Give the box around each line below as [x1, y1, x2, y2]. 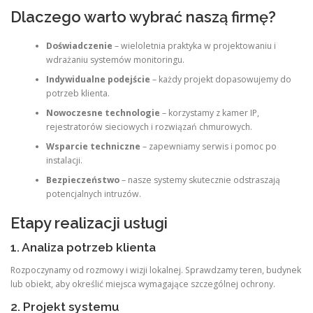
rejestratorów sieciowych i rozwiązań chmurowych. [45, 120, 252, 133]
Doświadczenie [45, 39, 112, 52]
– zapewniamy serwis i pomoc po [140, 140, 277, 152]
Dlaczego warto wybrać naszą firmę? [10, 8, 276, 27]
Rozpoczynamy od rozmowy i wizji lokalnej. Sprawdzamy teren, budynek [10, 264, 301, 277]
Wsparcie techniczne [45, 140, 140, 152]
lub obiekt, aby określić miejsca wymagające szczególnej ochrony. [10, 278, 275, 291]
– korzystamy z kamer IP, [159, 106, 259, 119]
